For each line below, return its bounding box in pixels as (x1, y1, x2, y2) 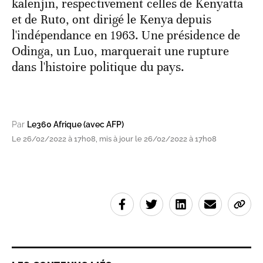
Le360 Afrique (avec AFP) (27, 120, 124, 130)
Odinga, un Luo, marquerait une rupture (12, 43, 229, 59)
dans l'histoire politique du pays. (12, 59, 185, 75)
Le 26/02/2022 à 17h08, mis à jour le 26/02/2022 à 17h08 (12, 134, 217, 144)
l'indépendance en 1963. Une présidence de (12, 28, 241, 43)
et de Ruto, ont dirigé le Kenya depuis (12, 12, 211, 28)
